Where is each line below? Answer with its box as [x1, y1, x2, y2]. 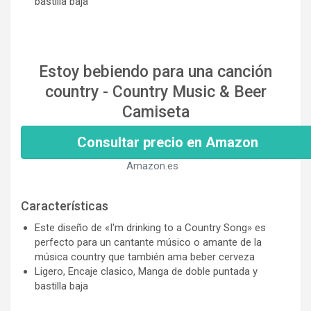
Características [21, 198, 108, 213]
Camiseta [121, 102, 190, 121]
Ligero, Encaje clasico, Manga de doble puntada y [35, 264, 258, 278]
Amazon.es [126, 159, 178, 172]
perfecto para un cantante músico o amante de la [35, 235, 262, 249]
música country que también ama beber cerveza [35, 250, 255, 263]
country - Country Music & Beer [44, 82, 267, 101]
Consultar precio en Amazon [77, 133, 258, 151]
